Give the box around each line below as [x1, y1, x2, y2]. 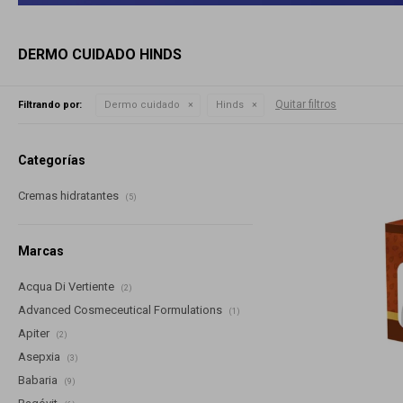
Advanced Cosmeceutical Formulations [18, 302, 225, 317]
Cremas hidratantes [18, 188, 121, 202]
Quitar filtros [275, 97, 336, 111]
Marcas [18, 243, 64, 258]
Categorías [18, 152, 85, 167]
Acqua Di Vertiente [18, 279, 117, 293]
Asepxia [18, 349, 63, 363]
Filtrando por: [18, 98, 82, 111]
